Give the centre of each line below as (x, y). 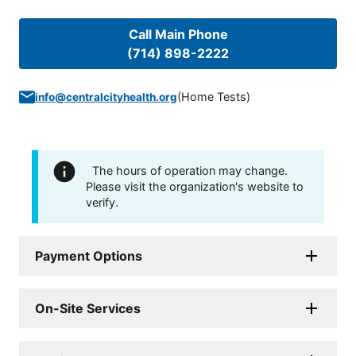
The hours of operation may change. (190, 171)
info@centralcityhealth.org (106, 97)
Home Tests (214, 97)
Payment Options (89, 256)
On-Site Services (88, 309)
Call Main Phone (178, 35)
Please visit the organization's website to (195, 187)
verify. (102, 203)
